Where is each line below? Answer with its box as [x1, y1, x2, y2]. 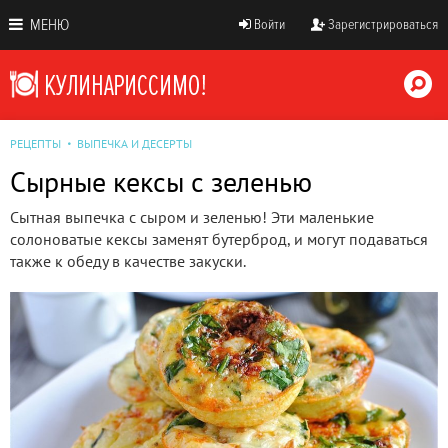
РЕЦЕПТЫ [10, 136, 61, 151]
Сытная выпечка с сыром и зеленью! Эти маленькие [10, 207, 374, 227]
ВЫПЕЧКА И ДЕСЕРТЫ [77, 136, 192, 151]
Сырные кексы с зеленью [10, 163, 312, 200]
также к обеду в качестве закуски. [10, 251, 246, 271]
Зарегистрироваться [328, 16, 438, 33]
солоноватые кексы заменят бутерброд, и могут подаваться [10, 229, 428, 249]
